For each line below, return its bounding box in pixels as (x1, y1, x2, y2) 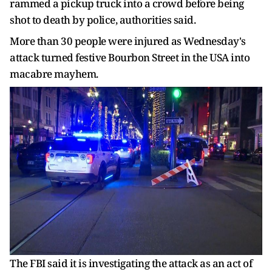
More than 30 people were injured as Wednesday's (10, 33, 246, 48)
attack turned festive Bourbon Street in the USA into (10, 50, 250, 64)
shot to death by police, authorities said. (10, 12, 195, 27)
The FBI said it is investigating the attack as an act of (10, 256, 252, 271)
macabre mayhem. (10, 66, 98, 81)
